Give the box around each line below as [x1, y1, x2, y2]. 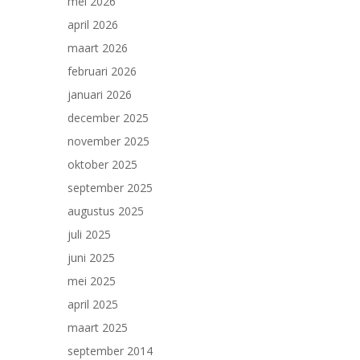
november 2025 [67, 133, 149, 149]
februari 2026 [67, 63, 137, 79]
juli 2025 [67, 227, 111, 242]
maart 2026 [67, 40, 128, 55]
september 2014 [67, 343, 153, 358]
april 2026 [67, 17, 118, 32]
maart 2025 [67, 320, 128, 335]
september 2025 [67, 180, 153, 195]
